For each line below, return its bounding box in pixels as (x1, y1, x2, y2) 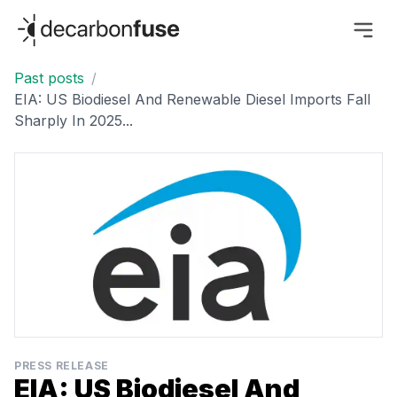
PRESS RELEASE (14, 359, 109, 373)
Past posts (14, 69, 84, 88)
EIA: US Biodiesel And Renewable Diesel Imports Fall (14, 90, 370, 109)
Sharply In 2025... (14, 112, 133, 130)
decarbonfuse (13, 12, 107, 29)
